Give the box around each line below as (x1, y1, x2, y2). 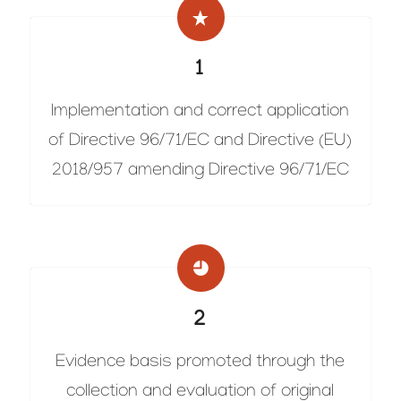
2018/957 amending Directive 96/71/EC (51, 162, 349, 182)
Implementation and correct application (51, 103, 350, 123)
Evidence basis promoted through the (55, 354, 346, 373)
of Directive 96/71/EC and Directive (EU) (48, 132, 353, 152)
